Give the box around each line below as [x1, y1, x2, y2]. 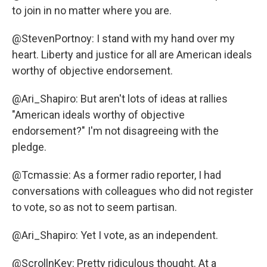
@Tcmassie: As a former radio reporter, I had [12, 169, 221, 182]
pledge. [12, 141, 46, 154]
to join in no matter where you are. [12, 4, 172, 17]
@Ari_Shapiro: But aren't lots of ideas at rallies [12, 92, 228, 105]
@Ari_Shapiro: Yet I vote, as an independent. [12, 229, 218, 242]
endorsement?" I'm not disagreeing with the [12, 125, 219, 138]
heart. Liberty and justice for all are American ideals [12, 48, 252, 61]
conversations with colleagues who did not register [12, 185, 253, 198]
